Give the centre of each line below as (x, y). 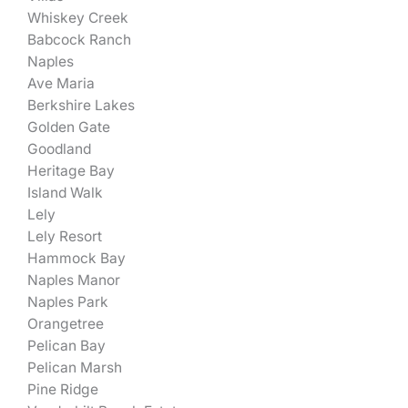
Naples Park (68, 302)
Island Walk (65, 193)
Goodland (59, 149)
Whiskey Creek (78, 18)
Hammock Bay (76, 259)
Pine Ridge (63, 390)
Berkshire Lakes (81, 106)
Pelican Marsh (75, 368)
